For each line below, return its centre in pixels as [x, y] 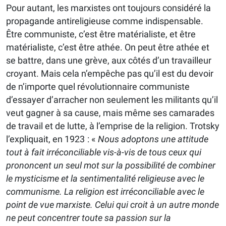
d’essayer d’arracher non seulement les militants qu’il [112, 100]
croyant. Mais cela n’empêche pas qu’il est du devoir [110, 74]
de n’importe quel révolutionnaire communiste [98, 87]
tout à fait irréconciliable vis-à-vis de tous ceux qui [104, 152]
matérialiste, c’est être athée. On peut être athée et [108, 47]
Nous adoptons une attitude [153, 139]
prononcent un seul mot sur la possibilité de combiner [111, 165]
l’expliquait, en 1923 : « [52, 139]
